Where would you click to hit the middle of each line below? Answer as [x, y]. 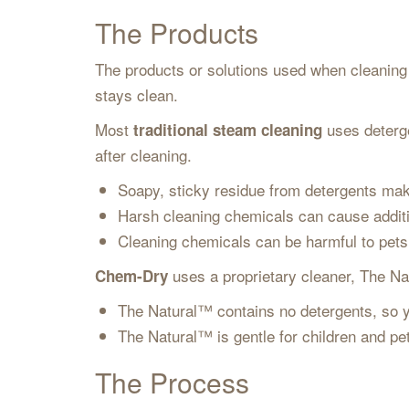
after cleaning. [147, 155]
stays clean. [141, 94]
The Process [175, 382]
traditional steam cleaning [227, 130]
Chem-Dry [131, 276]
